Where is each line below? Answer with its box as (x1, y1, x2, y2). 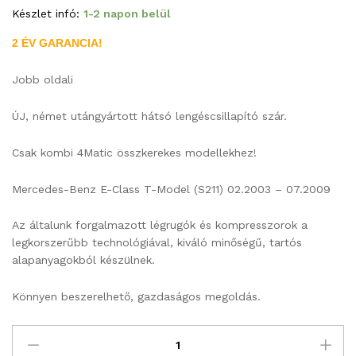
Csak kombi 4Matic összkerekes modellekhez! (12, 145, 257, 159)
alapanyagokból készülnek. (12, 253, 155, 267)
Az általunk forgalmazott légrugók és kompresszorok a (12, 219, 308, 232)
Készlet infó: (12, 7, 79, 21)
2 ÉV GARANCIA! (12, 37, 103, 50)
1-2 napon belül (83, 7, 171, 21)
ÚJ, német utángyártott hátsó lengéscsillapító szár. (12, 109, 287, 122)
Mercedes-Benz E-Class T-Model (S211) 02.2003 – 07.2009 (12, 182, 331, 195)
